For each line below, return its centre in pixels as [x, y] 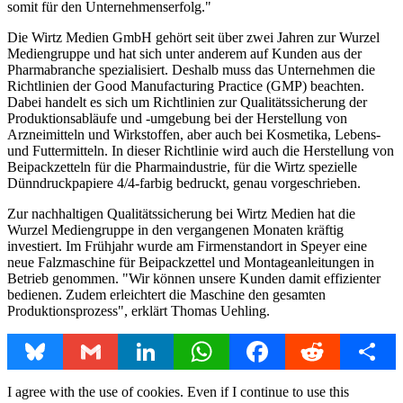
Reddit [331, 351]
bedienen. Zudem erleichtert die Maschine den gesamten [166, 294]
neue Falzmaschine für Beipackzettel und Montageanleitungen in [191, 262]
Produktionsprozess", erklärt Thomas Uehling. [139, 310]
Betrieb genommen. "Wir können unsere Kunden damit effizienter [194, 278]
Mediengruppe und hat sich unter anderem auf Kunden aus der [184, 53]
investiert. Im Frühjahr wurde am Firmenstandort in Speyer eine [187, 246]
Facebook [285, 351]
